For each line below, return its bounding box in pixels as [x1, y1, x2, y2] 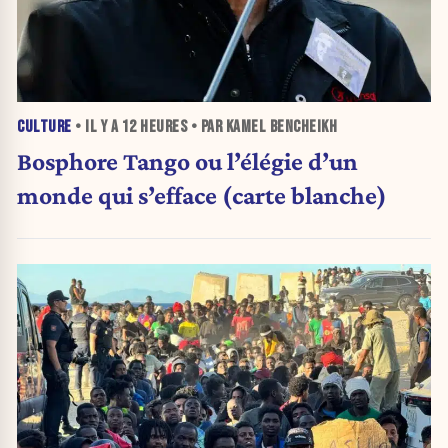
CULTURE [17, 117, 72, 138]
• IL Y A [71, 117, 122, 138]
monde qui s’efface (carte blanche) [17, 181, 387, 210]
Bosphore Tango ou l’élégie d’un [17, 147, 358, 176]
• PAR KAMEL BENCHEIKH [187, 117, 337, 138]
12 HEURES [121, 117, 187, 138]
